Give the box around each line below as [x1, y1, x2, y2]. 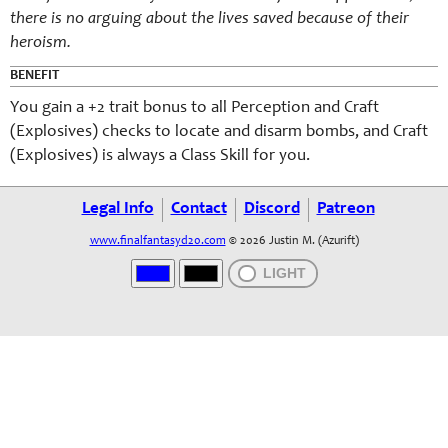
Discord [243, 201, 300, 218]
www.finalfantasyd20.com [89, 235, 226, 247]
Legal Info [81, 201, 154, 218]
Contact [170, 201, 227, 218]
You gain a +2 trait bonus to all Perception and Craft [10, 100, 379, 117]
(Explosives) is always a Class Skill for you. [10, 148, 310, 165]
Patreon [316, 201, 375, 218]
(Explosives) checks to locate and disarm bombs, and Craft [10, 124, 428, 141]
